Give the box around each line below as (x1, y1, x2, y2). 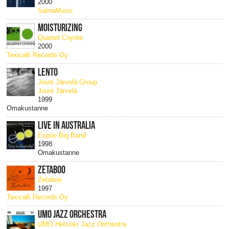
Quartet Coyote (38, 34, 83, 42)
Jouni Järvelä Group (38, 78, 98, 86)
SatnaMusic (38, 7, 74, 15)
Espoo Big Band (38, 131, 86, 140)
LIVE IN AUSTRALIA (38, 120, 96, 131)
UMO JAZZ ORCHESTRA (38, 209, 107, 220)
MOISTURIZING (38, 22, 83, 34)
